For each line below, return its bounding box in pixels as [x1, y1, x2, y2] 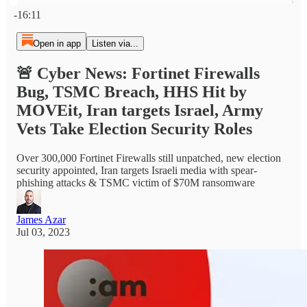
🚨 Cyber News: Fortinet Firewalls [16, 64, 260, 82]
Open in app [32, 38, 81, 49]
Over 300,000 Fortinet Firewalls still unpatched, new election [16, 151, 281, 164]
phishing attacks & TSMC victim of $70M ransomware [16, 176, 255, 188]
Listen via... [91, 38, 138, 49]
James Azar [16, 213, 66, 225]
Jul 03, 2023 [16, 225, 70, 238]
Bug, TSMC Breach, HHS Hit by [16, 82, 247, 101]
